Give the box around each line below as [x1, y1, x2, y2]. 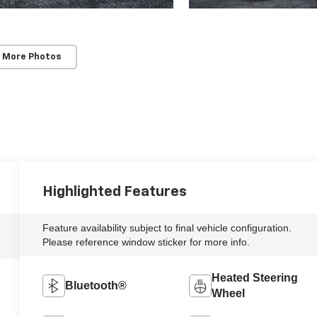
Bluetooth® [65, 279, 127, 292]
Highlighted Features [42, 185, 188, 200]
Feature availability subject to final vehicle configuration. [42, 222, 292, 234]
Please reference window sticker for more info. [42, 236, 250, 248]
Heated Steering [211, 272, 298, 284]
